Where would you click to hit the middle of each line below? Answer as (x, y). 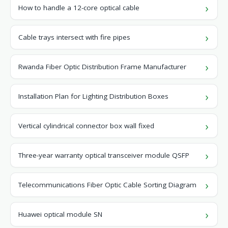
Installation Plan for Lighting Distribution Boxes (93, 96)
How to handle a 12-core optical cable (79, 8)
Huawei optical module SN (60, 214)
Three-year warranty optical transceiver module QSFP (104, 155)
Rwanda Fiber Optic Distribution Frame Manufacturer (102, 67)
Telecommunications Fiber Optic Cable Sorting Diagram (107, 185)
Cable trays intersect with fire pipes (74, 37)
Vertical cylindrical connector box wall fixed (86, 126)
